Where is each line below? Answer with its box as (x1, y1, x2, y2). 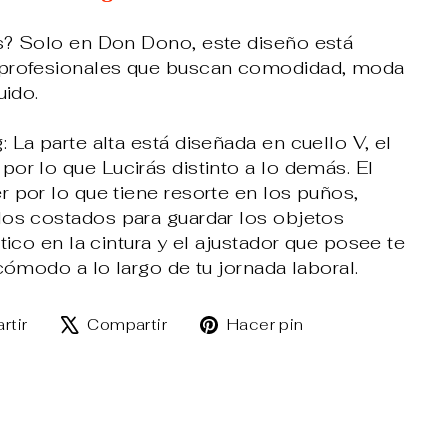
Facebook (41, 360, 137, 383)
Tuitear (181, 310, 244, 333)
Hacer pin (226, 315, 304, 335)
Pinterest (317, 360, 399, 383)
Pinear (317, 310, 375, 333)
